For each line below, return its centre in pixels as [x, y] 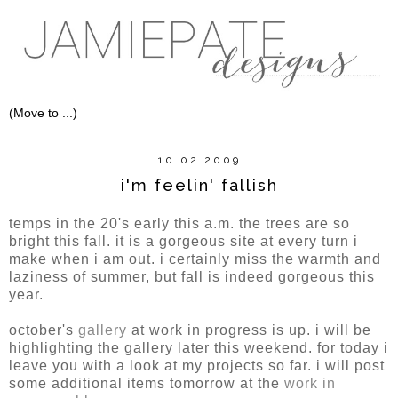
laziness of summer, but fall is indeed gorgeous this [192, 277]
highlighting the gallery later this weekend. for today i [199, 348]
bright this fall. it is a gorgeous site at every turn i [183, 242]
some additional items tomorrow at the [147, 384]
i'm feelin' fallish [199, 185]
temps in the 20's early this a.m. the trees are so [179, 224]
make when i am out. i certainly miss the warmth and [195, 259]
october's [44, 330]
